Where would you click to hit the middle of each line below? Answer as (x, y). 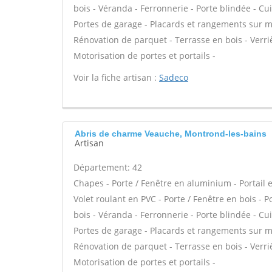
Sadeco (174, 77)
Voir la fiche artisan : (116, 77)
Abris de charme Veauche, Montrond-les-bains (171, 134)
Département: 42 (108, 167)
